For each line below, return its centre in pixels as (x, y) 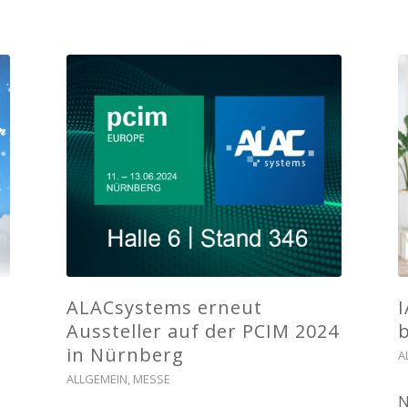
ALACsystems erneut (164, 308)
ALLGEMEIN (97, 379)
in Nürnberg (125, 355)
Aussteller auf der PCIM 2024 (202, 331)
